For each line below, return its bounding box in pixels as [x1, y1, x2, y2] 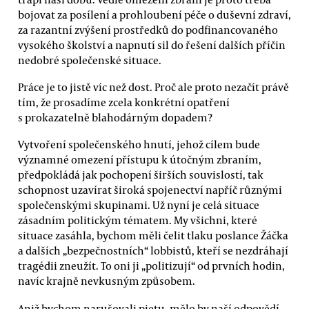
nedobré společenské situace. [18, 52, 161, 67]
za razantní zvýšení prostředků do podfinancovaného [18, 22, 278, 37]
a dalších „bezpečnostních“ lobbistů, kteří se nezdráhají [18, 243, 288, 258]
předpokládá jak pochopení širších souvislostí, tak [18, 168, 263, 182]
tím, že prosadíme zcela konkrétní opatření [18, 95, 230, 110]
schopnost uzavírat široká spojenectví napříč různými [18, 183, 282, 197]
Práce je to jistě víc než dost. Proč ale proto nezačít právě [18, 80, 289, 94]
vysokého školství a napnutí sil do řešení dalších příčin [18, 37, 286, 52]
